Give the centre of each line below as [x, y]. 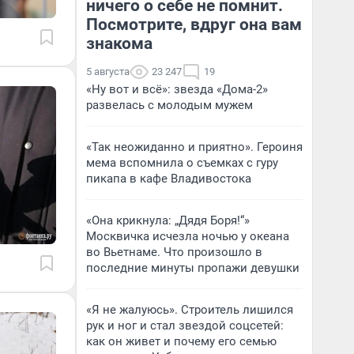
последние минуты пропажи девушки [193, 268]
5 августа [108, 72]
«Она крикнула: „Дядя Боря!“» [168, 220]
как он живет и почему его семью [181, 341]
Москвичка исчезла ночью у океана [188, 236]
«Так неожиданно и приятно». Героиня [194, 147]
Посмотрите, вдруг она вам [194, 24]
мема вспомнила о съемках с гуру [182, 163]
